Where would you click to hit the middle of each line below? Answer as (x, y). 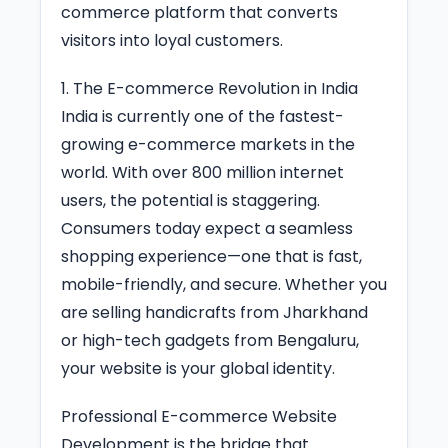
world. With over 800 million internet (202, 172)
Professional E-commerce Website (199, 416)
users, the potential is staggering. (190, 200)
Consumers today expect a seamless (207, 228)
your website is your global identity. (198, 368)
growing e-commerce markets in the (208, 144)
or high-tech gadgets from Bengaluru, (210, 340)
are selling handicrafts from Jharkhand (214, 312)
